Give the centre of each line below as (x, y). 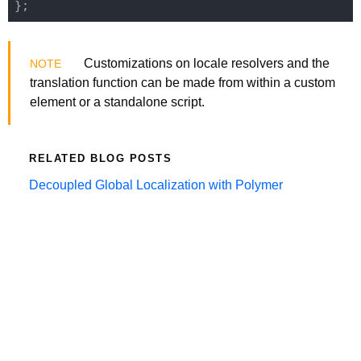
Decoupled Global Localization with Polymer (156, 185)
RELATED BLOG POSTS (100, 158)
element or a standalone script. (117, 102)
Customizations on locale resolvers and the (205, 63)
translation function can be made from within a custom (183, 82)
